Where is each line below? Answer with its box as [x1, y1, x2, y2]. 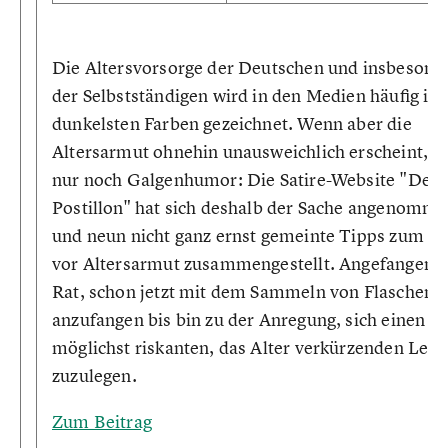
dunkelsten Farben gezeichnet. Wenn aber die [52, 112, 412, 135]
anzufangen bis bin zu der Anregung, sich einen [52, 308, 426, 331]
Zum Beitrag [52, 410, 152, 433]
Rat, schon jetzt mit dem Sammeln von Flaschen [52, 280, 435, 303]
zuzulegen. [52, 364, 137, 387]
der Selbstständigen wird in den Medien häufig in [52, 84, 439, 107]
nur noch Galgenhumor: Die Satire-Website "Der [52, 168, 439, 191]
